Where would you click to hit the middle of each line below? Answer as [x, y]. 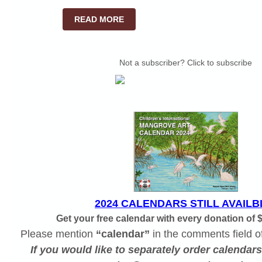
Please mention [56, 234]
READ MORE [99, 19]
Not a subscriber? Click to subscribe [186, 63]
